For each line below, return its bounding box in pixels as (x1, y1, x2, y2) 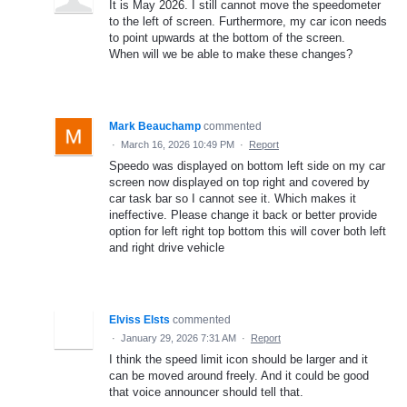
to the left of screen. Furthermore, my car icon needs (109, 15, 387, 29)
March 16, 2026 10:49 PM (121, 139, 234, 151)
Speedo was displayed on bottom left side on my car (109, 159, 385, 174)
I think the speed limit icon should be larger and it (109, 352, 368, 367)
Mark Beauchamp (109, 120, 201, 134)
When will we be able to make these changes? (109, 47, 352, 62)
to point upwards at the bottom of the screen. (109, 31, 345, 45)
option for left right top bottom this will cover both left (109, 224, 386, 239)
